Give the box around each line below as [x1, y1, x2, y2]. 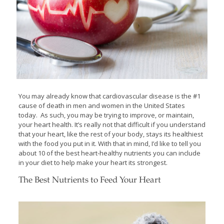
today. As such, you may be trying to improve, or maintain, [18, 110, 194, 119]
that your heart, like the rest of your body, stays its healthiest [18, 129, 203, 138]
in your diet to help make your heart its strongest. [18, 157, 167, 167]
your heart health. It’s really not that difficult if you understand [18, 119, 205, 129]
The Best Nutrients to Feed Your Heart [18, 176, 161, 185]
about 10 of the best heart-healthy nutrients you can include [18, 148, 200, 157]
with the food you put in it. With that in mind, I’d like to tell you [18, 138, 201, 148]
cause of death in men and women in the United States [18, 100, 185, 110]
